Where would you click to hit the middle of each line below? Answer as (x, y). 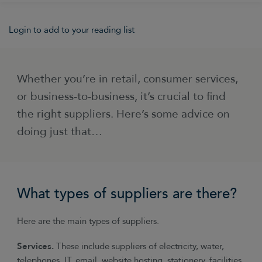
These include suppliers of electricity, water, (140, 246)
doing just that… (60, 131)
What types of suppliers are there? (127, 194)
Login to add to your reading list (71, 30)
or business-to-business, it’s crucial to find (122, 96)
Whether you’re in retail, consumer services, (128, 79)
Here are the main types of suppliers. (88, 222)
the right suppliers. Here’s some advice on (124, 114)
